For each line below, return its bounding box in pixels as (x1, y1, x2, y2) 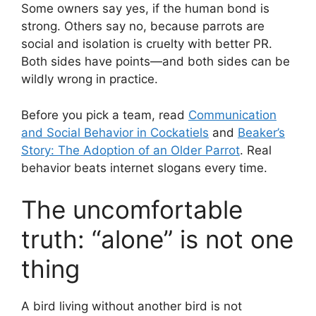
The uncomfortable (21, 195, 243, 225)
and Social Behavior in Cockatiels (21, 125, 209, 140)
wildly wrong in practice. (21, 72, 158, 87)
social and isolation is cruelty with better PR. (21, 37, 272, 51)
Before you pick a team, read (21, 107, 188, 122)
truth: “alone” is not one (21, 224, 293, 255)
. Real (240, 142, 272, 157)
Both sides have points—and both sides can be (21, 54, 290, 69)
